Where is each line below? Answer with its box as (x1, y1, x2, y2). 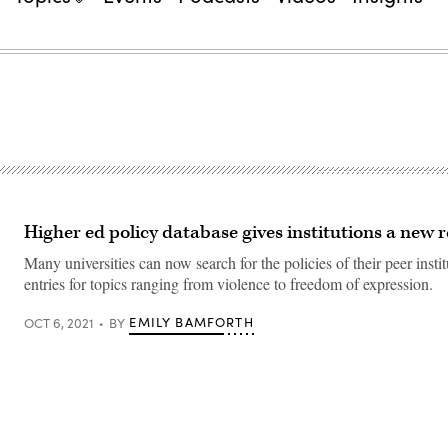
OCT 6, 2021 (24, 313, 94, 332)
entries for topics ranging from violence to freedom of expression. (24, 273, 433, 294)
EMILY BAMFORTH (129, 313, 254, 331)
